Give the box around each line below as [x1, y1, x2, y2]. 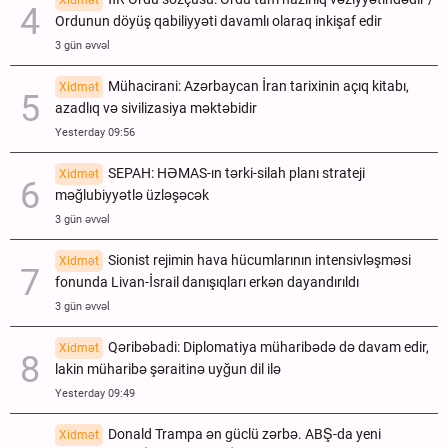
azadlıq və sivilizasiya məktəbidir [55, 99, 257, 117]
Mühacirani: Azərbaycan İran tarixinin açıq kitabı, [108, 77, 409, 95]
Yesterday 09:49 [55, 386, 135, 400]
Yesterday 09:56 [55, 125, 135, 139]
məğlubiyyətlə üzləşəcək [55, 186, 209, 204]
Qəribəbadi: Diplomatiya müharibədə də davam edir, [108, 338, 429, 356]
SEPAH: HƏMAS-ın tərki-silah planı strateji [108, 164, 365, 182]
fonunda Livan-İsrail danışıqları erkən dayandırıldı [55, 273, 359, 291]
